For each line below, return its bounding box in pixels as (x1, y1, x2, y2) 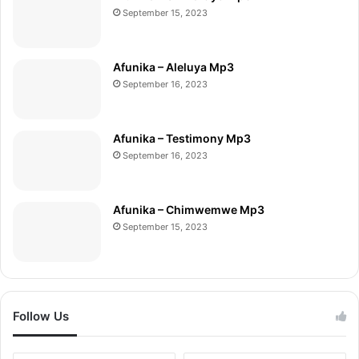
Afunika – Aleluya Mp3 (113, 60, 234, 75)
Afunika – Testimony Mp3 (113, 131, 251, 146)
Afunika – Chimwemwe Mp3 (113, 203, 264, 217)
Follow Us (13, 309, 69, 325)
